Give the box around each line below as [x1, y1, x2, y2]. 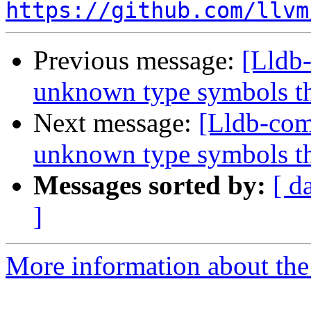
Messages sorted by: [33, 170, 266, 201]
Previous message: [33, 45, 242, 76]
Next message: [33, 108, 199, 138]
